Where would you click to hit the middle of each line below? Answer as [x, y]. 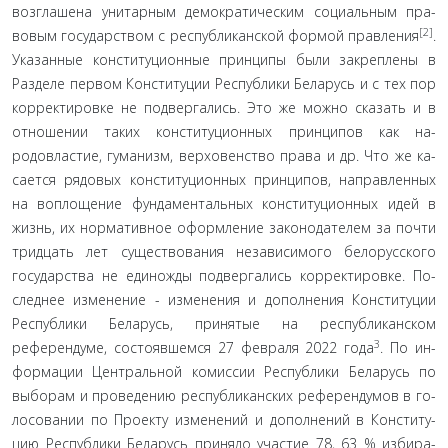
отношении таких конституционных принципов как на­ [224, 131]
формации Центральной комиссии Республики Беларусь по [224, 371]
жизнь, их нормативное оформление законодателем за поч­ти [224, 227]
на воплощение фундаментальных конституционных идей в [224, 203]
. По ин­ [408, 347]
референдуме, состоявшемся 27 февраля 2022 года [193, 347]
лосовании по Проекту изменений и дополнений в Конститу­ [224, 419]
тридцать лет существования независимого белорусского [224, 251]
